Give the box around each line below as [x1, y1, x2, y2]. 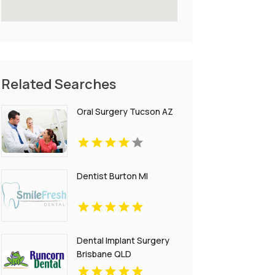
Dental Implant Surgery [76, 234, 169, 246]
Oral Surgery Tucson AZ [76, 105, 173, 117]
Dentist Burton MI [76, 169, 148, 182]
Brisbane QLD [76, 247, 131, 260]
